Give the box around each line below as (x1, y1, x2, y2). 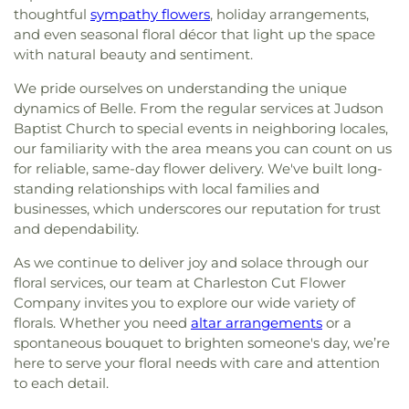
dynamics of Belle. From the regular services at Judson (14, 100, 383, 117)
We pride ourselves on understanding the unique (14, 79, 347, 97)
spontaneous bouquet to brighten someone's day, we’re (14, 334, 390, 351)
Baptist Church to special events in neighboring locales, (14, 120, 388, 137)
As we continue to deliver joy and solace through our (14, 254, 369, 271)
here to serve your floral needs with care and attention (14, 354, 380, 372)
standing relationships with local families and (14, 180, 320, 197)
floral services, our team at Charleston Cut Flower (14, 274, 346, 291)
